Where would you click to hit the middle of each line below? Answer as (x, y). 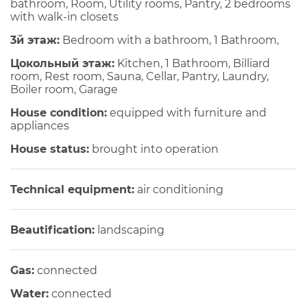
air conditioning (179, 190)
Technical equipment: (72, 190)
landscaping (130, 230)
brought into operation (154, 149)
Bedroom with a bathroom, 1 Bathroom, (169, 40)
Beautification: (52, 230)
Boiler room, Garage (64, 90)
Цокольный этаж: (62, 64)
